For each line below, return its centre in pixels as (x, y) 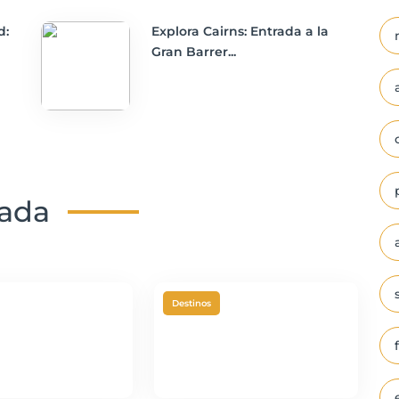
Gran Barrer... (194, 52)
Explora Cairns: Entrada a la (240, 31)
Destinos (191, 303)
